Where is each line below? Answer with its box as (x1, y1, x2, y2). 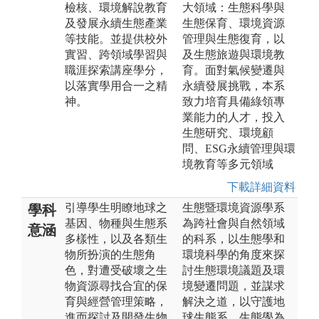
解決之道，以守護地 (182, 295, 285, 308)
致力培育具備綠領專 (182, 95, 285, 108)
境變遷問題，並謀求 (182, 279, 285, 292)
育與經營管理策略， (65, 295, 167, 308)
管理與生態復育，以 (182, 32, 285, 45)
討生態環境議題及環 (182, 263, 285, 276)
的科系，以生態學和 (182, 232, 285, 245)
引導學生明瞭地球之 (65, 201, 167, 214)
